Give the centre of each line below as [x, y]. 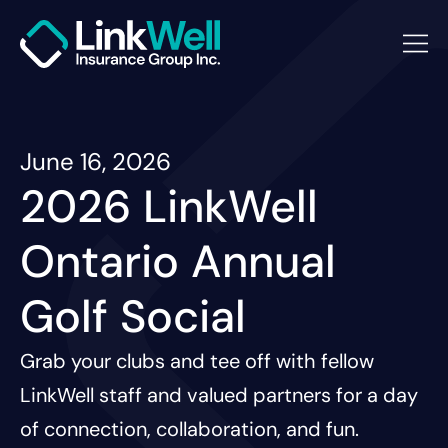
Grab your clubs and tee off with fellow [197, 361]
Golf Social [133, 317]
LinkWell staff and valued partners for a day [219, 395]
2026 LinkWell [169, 207]
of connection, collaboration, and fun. [189, 429]
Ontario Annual [178, 262]
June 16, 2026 [95, 162]
